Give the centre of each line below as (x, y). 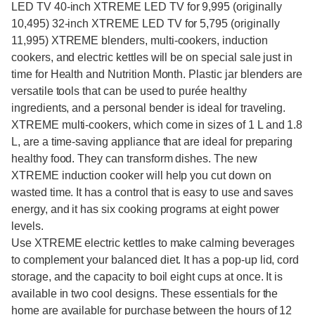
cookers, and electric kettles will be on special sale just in (152, 57)
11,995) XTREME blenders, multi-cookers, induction (140, 40)
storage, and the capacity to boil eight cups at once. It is (147, 277)
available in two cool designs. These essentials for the (145, 294)
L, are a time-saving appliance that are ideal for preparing (152, 142)
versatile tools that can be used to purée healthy (129, 91)
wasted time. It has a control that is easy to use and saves (153, 192)
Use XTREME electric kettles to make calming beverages (153, 243)
